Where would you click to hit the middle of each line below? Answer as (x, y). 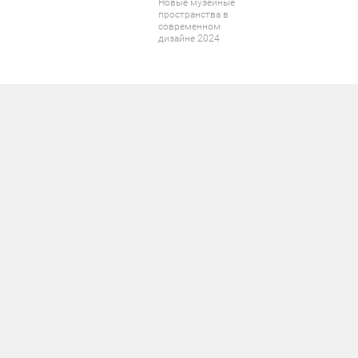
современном (189, 27)
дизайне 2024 (189, 39)
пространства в (193, 15)
